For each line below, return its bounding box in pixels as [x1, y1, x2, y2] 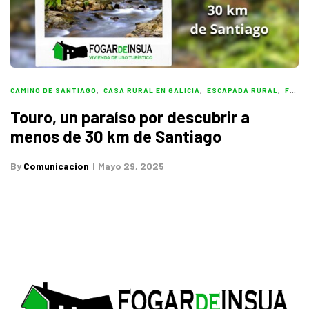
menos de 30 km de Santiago [10, 126, 221, 147]
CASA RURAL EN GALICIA [103, 86, 200, 95]
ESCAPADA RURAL [207, 86, 278, 95]
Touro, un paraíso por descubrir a [10, 107, 250, 128]
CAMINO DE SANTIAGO [10, 86, 97, 95]
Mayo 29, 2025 [98, 160, 164, 172]
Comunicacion [23, 160, 89, 172]
